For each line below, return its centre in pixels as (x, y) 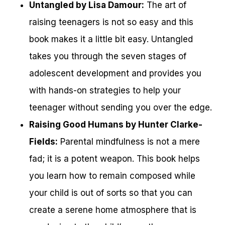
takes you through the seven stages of (108, 57)
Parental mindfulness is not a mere (129, 142)
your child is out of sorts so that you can (111, 193)
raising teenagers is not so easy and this (111, 22)
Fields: (43, 142)
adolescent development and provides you (115, 74)
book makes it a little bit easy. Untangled (111, 39)
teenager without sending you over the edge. (121, 108)
